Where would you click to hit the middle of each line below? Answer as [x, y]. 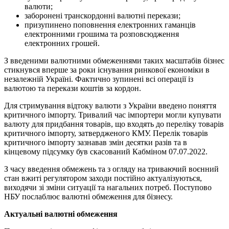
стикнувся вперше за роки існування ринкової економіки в [107, 70]
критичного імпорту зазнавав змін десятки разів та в [96, 142]
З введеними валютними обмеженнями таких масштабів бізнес [114, 61]
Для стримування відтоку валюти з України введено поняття [110, 106]
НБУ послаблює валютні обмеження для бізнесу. [88, 197]
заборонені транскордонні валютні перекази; [102, 16]
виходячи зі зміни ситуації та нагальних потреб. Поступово [108, 187]
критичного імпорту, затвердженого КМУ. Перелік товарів [106, 133]
